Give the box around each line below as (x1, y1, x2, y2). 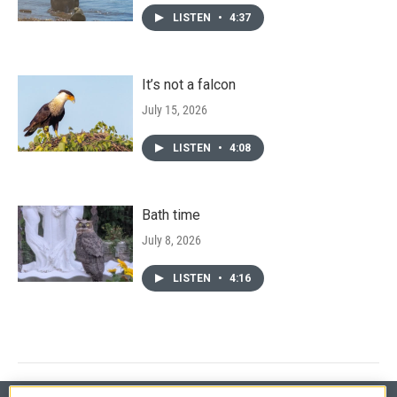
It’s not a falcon (142, 75, 236, 93)
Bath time (142, 206, 200, 223)
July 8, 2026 (142, 232, 201, 247)
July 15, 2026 (142, 102, 207, 117)
